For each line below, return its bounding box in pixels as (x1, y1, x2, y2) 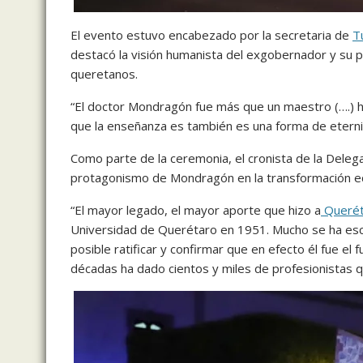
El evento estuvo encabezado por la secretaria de (70, 27, 352, 44)
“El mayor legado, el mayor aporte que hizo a (70, 202, 321, 219)
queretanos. (70, 66, 138, 83)
